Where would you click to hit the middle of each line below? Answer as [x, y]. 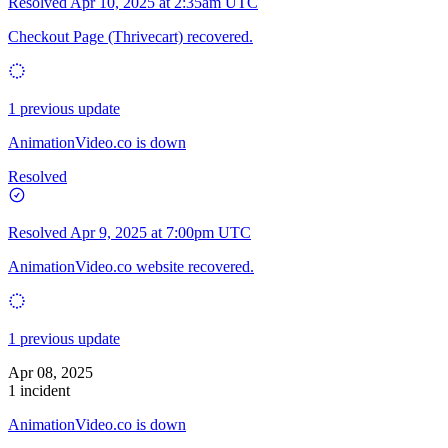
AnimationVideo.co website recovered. [131, 266]
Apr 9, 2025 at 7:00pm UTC [160, 232]
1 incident [39, 390]
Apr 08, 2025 [50, 372]
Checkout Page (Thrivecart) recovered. [130, 36]
